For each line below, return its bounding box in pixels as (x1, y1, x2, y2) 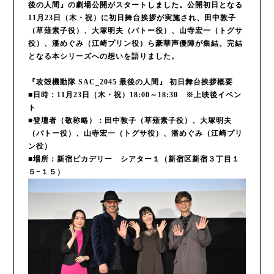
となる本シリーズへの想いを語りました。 (28, 52, 179, 61)
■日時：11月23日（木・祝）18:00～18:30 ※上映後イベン (28, 91, 242, 100)
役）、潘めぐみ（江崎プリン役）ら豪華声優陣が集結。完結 (28, 39, 243, 48)
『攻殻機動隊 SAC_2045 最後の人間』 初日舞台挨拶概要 (28, 78, 233, 87)
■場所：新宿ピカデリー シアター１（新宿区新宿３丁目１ (28, 155, 240, 164)
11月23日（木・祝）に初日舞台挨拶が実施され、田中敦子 (28, 13, 236, 23)
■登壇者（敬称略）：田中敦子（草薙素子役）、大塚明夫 (28, 116, 232, 125)
